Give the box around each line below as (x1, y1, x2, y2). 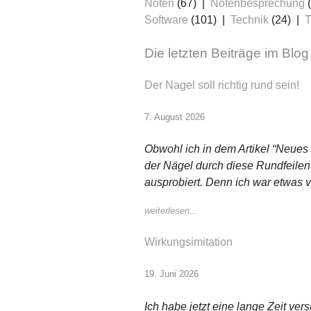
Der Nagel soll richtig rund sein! (144, 78, 299, 91)
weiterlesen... (144, 205, 198, 217)
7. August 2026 (144, 111, 205, 122)
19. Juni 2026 (144, 269, 199, 280)
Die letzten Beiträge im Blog (144, 46, 309, 61)
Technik (230, 14, 269, 26)
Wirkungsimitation (144, 236, 233, 249)
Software (144, 14, 188, 26)
